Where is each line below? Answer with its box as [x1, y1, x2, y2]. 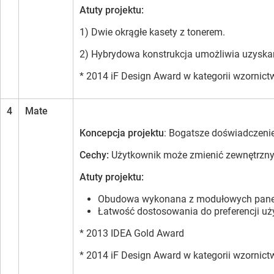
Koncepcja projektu [80, 127, 164, 139]
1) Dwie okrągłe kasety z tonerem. [80, 26, 225, 39]
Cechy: [80, 149, 111, 161]
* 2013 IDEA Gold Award [80, 228, 184, 240]
